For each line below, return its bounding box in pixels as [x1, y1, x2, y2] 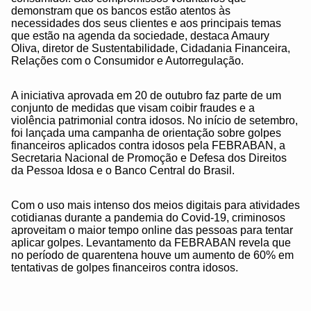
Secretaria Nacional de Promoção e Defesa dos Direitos [11, 152, 287, 165]
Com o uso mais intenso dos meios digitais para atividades [11, 199, 300, 212]
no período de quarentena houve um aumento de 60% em [11, 249, 294, 262]
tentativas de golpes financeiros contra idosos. [11, 262, 238, 274]
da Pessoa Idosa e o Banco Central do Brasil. [11, 165, 235, 177]
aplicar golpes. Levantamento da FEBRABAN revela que [11, 237, 291, 249]
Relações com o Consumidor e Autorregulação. [11, 55, 244, 67]
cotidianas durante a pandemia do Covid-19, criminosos [11, 212, 285, 224]
